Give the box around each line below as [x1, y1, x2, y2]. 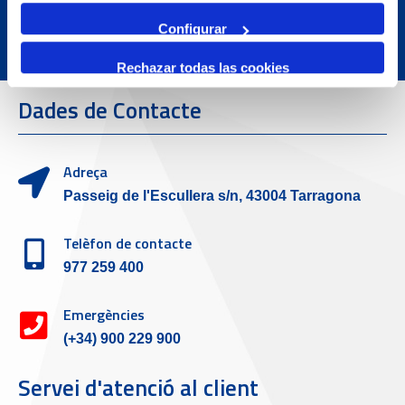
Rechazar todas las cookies [116, 59, 289, 75]
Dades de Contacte [18, 92, 202, 127]
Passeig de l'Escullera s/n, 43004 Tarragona [63, 187, 361, 203]
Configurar [157, 21, 227, 37]
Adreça [63, 160, 108, 183]
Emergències [63, 303, 145, 325]
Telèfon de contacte [63, 231, 192, 254]
